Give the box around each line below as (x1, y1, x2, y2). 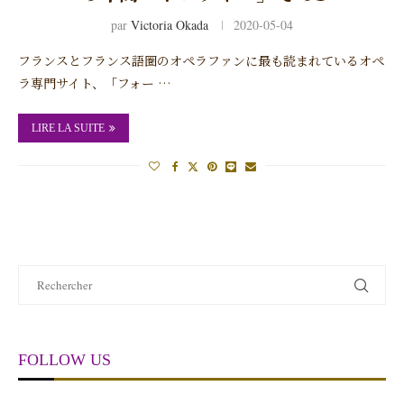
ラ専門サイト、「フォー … (18, 73, 171, 92)
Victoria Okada (131, 15, 208, 33)
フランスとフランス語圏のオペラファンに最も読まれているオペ (18, 50, 384, 69)
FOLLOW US (18, 350, 111, 369)
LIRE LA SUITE (32, 121, 105, 134)
